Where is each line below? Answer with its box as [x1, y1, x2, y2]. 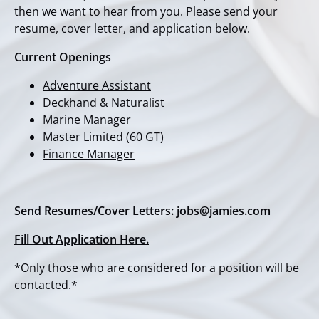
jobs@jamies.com [177, 203, 271, 219]
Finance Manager [43, 146, 135, 162]
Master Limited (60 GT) [43, 129, 164, 145]
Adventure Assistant [43, 78, 151, 93]
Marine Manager [43, 112, 131, 127]
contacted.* [14, 277, 78, 293]
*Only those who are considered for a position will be [14, 260, 299, 276]
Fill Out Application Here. [14, 231, 149, 247]
